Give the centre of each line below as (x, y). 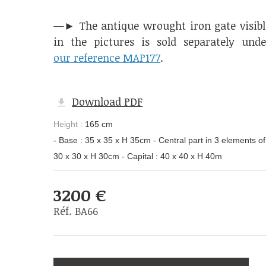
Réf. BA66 (76, 210)
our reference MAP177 (107, 58)
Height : (68, 124)
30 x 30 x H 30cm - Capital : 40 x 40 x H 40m (138, 156)
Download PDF (107, 102)
